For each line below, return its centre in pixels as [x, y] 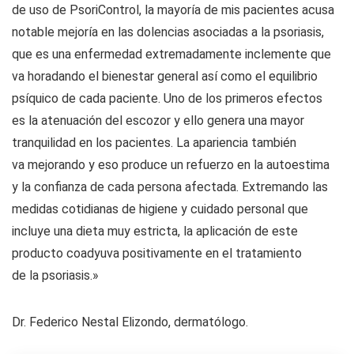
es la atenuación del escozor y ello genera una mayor [158, 120]
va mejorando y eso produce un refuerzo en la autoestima [171, 164]
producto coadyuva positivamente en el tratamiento [157, 253]
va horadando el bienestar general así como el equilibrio [165, 76]
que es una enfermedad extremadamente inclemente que [171, 54]
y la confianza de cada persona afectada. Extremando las [170, 186]
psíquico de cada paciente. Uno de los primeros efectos [167, 98]
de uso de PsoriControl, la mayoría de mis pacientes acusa [173, 9]
